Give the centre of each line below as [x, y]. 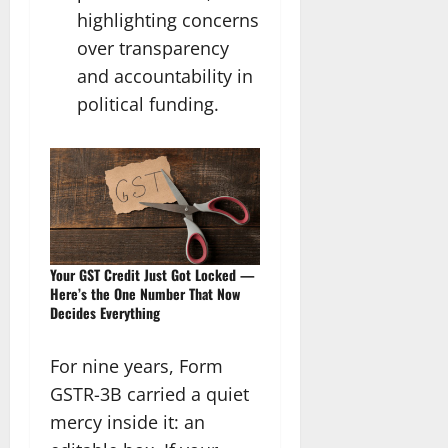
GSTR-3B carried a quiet [149, 394]
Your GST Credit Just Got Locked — [152, 275]
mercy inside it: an [127, 422]
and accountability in [165, 75]
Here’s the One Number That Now [145, 294]
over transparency [153, 47]
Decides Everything [105, 313]
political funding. [148, 103]
